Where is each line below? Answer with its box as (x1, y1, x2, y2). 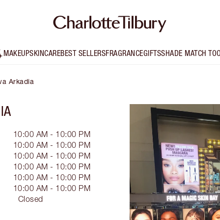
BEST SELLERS (60, 49, 106, 58)
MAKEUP (3, 49, 30, 58)
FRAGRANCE (106, 49, 143, 58)
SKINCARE (29, 49, 61, 58)
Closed (18, 194, 43, 204)
